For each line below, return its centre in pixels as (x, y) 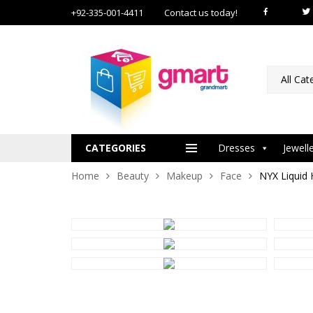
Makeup (184, 176)
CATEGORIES (116, 148)
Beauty (133, 176)
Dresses (236, 148)
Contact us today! (201, 13)
